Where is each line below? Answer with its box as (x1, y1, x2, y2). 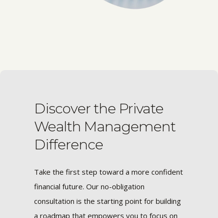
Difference (34, 136, 103, 153)
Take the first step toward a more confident (34, 166, 183, 177)
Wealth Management (34, 118, 176, 135)
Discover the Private (34, 100, 163, 117)
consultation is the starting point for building (34, 196, 181, 206)
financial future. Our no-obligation (34, 181, 145, 191)
